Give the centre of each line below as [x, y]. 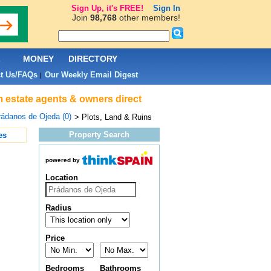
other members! [148, 18]
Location [61, 178]
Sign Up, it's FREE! [107, 8]
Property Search [99, 135]
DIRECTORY [93, 59]
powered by [62, 160]
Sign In [166, 8]
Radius [58, 208]
